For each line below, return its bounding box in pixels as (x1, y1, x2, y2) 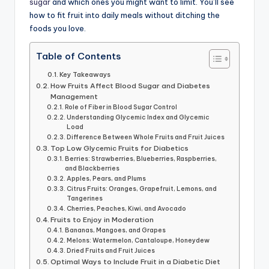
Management (50, 91, 98, 101)
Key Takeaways (59, 70, 111, 79)
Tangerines (67, 194, 103, 202)
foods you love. (29, 23, 86, 33)
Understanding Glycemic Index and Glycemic (67, 113, 210, 121)
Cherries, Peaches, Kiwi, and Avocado (67, 204, 187, 213)
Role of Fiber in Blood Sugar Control (65, 103, 178, 111)
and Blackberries (65, 164, 120, 172)
